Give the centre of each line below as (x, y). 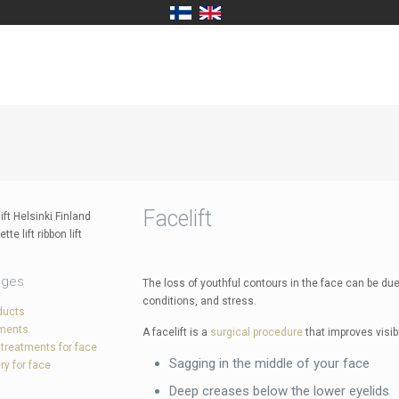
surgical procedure (256, 332)
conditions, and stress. (199, 301)
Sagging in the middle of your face (269, 363)
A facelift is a (176, 332)
